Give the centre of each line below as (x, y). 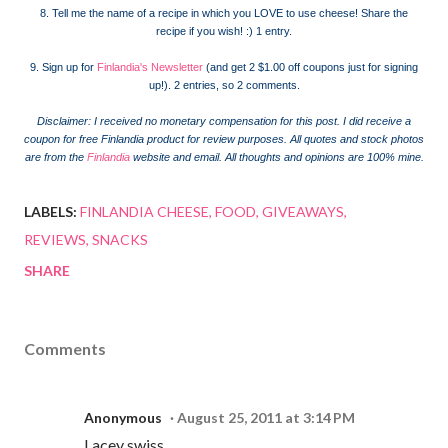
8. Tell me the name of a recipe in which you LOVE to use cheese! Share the (224, 12)
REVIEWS (55, 239)
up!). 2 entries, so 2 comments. (224, 84)
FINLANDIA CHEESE (144, 211)
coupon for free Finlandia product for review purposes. (155, 138)
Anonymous (123, 417)
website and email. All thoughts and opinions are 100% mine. (276, 156)
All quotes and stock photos (355, 138)
